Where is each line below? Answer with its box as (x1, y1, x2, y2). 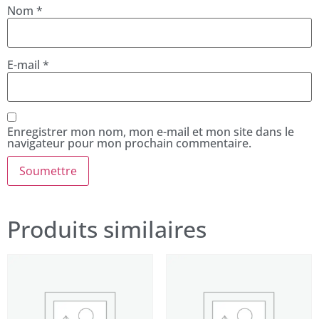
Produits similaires (7, 214, 206, 245)
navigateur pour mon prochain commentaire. (7, 135, 251, 152)
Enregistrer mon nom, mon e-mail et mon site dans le (7, 124, 294, 140)
